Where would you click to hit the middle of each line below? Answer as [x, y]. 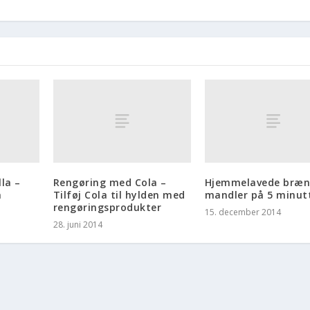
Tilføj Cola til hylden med [119, 194]
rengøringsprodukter [107, 207]
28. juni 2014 [77, 224]
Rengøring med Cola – [110, 182]
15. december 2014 [243, 212]
